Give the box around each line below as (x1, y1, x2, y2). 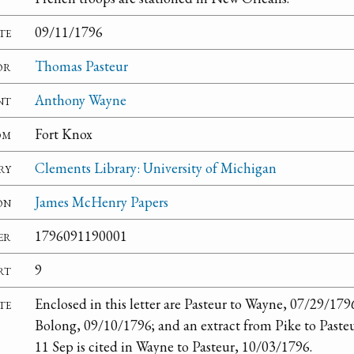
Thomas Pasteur (35, 57, 128, 76)
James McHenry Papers (35, 193, 168, 212)
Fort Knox (35, 125, 92, 144)
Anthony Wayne (35, 91, 126, 110)
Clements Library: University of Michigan (35, 159, 277, 178)
